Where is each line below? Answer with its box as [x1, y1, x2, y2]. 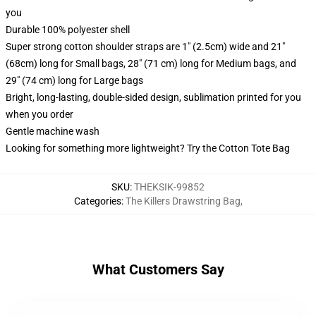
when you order [6, 109, 73, 120]
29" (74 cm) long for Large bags [6, 75, 143, 86]
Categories [73, 195, 121, 207]
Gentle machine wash [6, 126, 99, 137]
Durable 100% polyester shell [6, 24, 130, 35]
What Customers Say [92, 261, 224, 278]
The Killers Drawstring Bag [125, 195, 241, 207]
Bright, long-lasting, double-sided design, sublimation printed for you [6, 92, 301, 103]
